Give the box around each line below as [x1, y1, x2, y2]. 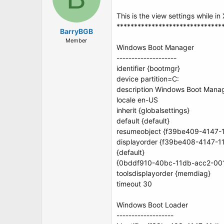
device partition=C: [116, 74, 179, 83]
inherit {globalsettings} [116, 106, 189, 114]
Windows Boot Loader [116, 200, 188, 209]
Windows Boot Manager [116, 43, 194, 51]
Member [65, 37, 87, 44]
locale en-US [116, 95, 158, 104]
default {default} [116, 116, 169, 125]
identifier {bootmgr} [116, 64, 180, 72]
